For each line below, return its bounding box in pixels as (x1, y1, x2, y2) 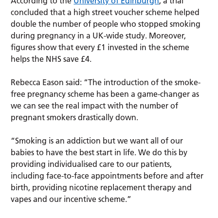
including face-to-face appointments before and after (11, 171, 204, 181)
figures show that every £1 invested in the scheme (11, 42, 190, 53)
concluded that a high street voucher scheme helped (11, 7, 200, 18)
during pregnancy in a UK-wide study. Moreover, (11, 31, 186, 41)
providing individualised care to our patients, (11, 159, 172, 169)
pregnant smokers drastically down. (11, 112, 139, 123)
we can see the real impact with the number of (11, 101, 179, 111)
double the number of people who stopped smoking (11, 19, 201, 29)
